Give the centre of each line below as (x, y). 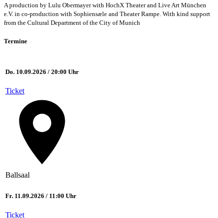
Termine (16, 41)
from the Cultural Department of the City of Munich (72, 22)
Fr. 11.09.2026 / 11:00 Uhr (41, 196)
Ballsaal (18, 175)
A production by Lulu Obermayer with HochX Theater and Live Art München (105, 5)
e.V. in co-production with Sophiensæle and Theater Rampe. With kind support (107, 14)
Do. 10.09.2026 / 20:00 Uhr (42, 72)
